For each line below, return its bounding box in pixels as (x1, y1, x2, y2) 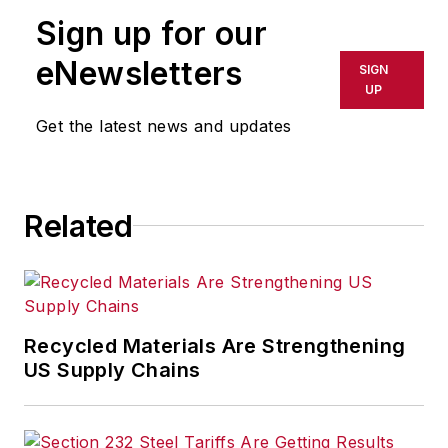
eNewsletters (36, 53, 243, 93)
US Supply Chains (24, 357, 201, 382)
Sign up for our (36, 13, 267, 53)
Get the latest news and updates (36, 115, 292, 136)
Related (24, 207, 133, 244)
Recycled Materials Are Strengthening (24, 333, 406, 358)
